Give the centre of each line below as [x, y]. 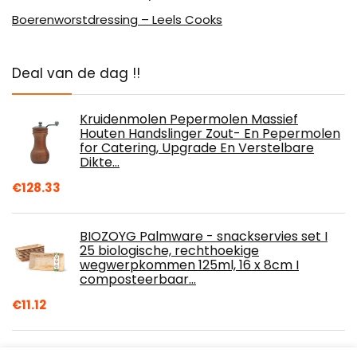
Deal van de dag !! [76, 74]
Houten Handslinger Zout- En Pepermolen [210, 134]
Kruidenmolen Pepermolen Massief [189, 120]
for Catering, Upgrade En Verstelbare [197, 148]
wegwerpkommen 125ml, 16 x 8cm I [189, 265]
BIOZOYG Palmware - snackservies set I [204, 237]
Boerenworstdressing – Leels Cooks [117, 20]
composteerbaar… [138, 280]
